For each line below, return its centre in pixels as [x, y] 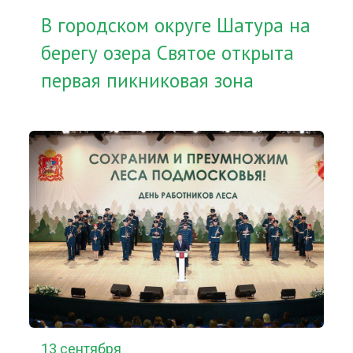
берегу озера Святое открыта [168, 53]
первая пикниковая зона [148, 80]
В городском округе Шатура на [176, 25]
